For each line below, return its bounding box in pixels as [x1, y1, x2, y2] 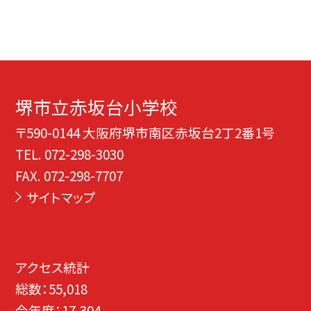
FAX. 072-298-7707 [15, 166, 124, 185]
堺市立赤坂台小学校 [15, 94, 178, 120]
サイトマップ [26, 187, 96, 207]
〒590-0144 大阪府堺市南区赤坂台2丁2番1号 [15, 123, 276, 142]
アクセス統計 [15, 258, 90, 276]
